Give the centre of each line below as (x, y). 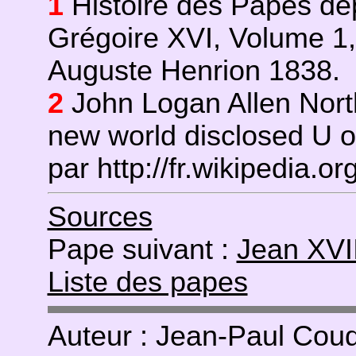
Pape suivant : (142, 250)
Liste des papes (147, 282)
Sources (100, 217)
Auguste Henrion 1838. (193, 71)
